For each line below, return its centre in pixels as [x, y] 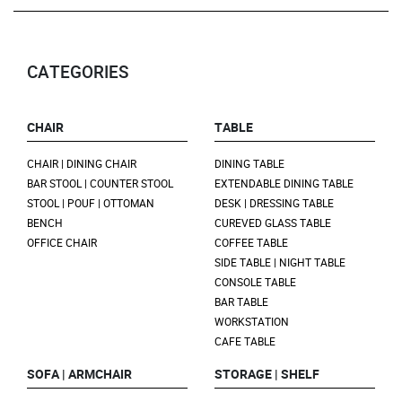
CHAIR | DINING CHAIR [82, 164]
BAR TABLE [241, 302]
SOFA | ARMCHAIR [79, 374]
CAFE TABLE [245, 341]
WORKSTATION [252, 322]
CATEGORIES [78, 72]
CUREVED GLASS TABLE [273, 223]
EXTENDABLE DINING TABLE [284, 184]
